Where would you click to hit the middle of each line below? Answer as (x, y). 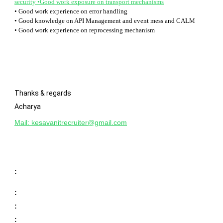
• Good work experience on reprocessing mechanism (85, 30)
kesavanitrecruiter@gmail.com (79, 122)
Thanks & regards (43, 93)
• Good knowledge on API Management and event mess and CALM (105, 21)
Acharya (28, 107)
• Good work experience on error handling (71, 11)
